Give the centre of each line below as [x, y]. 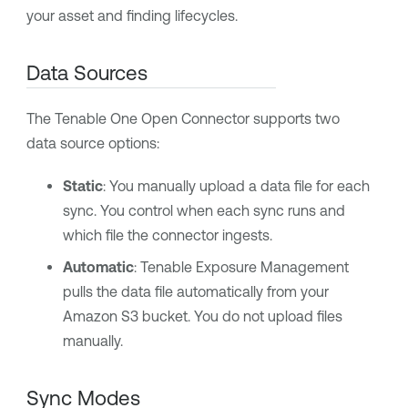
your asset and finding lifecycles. [132, 15]
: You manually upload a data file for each [236, 186]
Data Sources [87, 72]
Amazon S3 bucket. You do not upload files [202, 316]
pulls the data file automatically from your [195, 291]
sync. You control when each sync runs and [204, 210]
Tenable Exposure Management [244, 267]
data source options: [92, 143]
